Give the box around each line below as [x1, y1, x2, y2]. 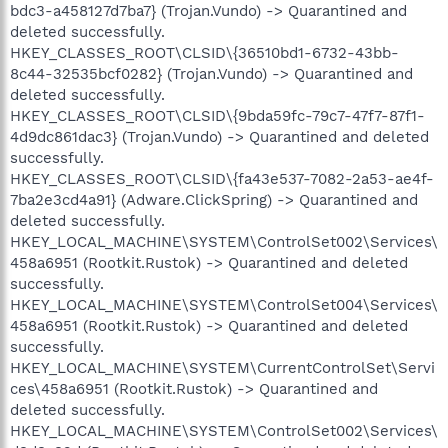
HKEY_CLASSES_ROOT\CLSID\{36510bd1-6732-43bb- [10, 43, 399, 62]
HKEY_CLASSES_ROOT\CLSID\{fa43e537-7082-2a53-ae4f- [10, 169, 434, 188]
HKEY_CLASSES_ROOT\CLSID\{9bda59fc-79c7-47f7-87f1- [10, 106, 425, 125]
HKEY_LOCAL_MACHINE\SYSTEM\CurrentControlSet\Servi [10, 358, 435, 377]
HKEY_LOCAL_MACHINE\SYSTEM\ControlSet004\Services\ [10, 295, 438, 314]
